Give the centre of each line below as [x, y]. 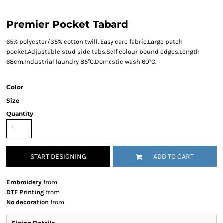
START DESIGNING [58, 157]
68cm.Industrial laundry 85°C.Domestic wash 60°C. [81, 61]
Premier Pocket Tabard [67, 24]
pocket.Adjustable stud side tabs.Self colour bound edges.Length [103, 52]
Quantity [20, 114]
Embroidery [24, 182]
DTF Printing [25, 192]
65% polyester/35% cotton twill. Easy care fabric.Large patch [95, 42]
